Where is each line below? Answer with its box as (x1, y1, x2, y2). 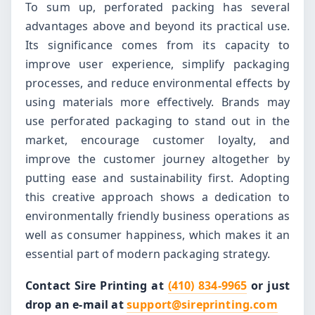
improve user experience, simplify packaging (25, 56, 290, 72)
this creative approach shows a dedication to (25, 189, 290, 205)
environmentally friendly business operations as (25, 208, 290, 224)
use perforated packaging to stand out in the (25, 113, 290, 129)
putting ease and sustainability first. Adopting (25, 170, 290, 186)
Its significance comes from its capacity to (25, 37, 290, 53)
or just (247, 277, 290, 293)
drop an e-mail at (25, 296, 127, 312)
